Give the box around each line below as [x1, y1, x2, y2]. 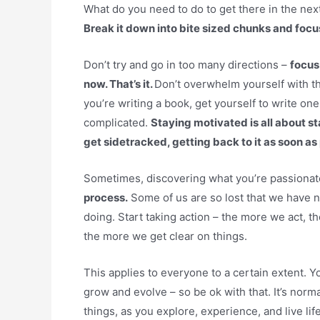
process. [84, 190, 128, 204]
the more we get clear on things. [84, 229, 247, 243]
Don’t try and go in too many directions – [84, 57, 290, 71]
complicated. [84, 115, 151, 129]
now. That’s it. [84, 76, 154, 91]
